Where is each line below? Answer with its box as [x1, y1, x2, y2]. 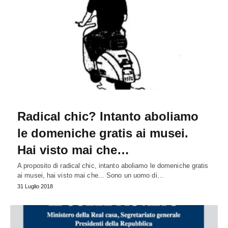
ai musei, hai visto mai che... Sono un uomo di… [17, 172, 164, 180]
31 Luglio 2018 [17, 183, 53, 190]
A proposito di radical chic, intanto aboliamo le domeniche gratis [17, 162, 209, 170]
